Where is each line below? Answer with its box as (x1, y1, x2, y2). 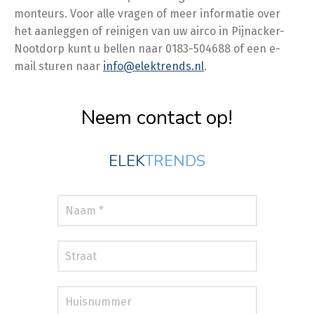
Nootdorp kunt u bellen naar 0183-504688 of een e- (14, 42, 280, 55)
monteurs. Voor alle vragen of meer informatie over (14, 7, 280, 20)
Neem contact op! (81, 104, 233, 131)
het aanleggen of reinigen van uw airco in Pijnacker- (14, 25, 285, 38)
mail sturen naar (14, 60, 103, 73)
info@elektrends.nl (103, 60, 204, 73)
